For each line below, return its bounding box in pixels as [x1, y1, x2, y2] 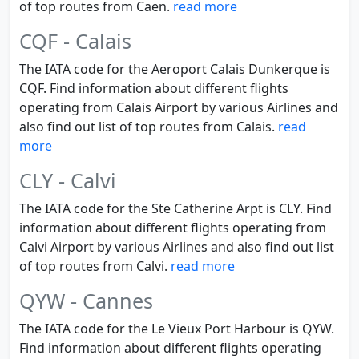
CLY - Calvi [19, 167, 116, 194]
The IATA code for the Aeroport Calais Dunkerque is [19, 60, 330, 78]
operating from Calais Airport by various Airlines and [19, 99, 338, 116]
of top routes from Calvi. [19, 257, 171, 275]
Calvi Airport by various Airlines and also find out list [19, 238, 334, 256]
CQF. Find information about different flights [19, 79, 288, 97]
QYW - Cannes [19, 287, 153, 314]
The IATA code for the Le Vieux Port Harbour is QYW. [19, 320, 334, 337]
